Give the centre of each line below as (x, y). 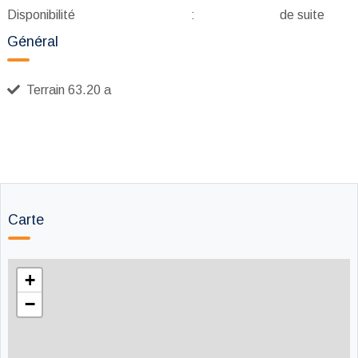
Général (33, 42)
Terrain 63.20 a (67, 90)
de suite (302, 15)
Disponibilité (41, 15)
